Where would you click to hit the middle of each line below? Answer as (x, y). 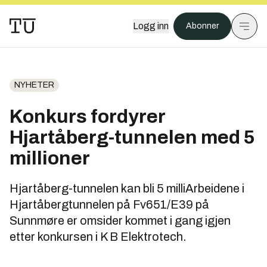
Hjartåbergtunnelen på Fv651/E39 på (109, 204)
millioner (50, 158)
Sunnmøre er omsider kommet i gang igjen (120, 221)
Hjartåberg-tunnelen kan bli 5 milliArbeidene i (127, 188)
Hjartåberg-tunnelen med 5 (132, 137)
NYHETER (34, 85)
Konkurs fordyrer (87, 117)
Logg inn (151, 26)
